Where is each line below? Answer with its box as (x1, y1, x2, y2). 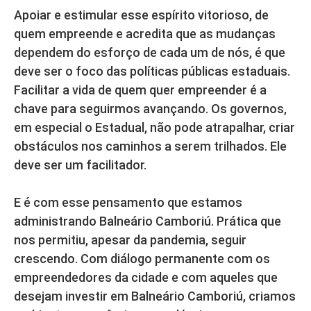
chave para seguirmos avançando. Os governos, (14, 101, 287, 116)
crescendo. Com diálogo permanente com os (14, 251, 270, 266)
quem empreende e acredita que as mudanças (14, 26, 276, 41)
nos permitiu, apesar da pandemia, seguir (14, 232, 246, 247)
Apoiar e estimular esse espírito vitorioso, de (14, 7, 269, 22)
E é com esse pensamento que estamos (14, 194, 242, 210)
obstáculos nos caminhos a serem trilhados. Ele (14, 138, 287, 153)
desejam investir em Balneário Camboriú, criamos (14, 288, 296, 303)
